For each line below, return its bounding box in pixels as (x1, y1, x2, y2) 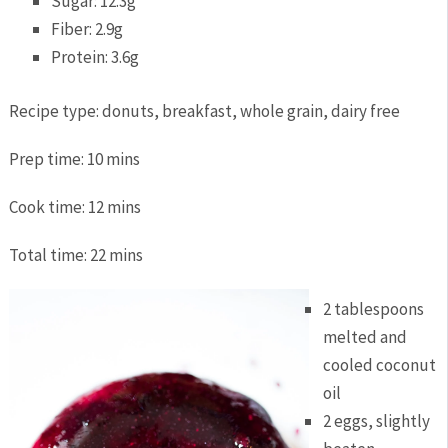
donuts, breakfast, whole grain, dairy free (101, 100, 400, 123)
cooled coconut (322, 353, 436, 376)
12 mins (87, 196, 141, 219)
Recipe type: (8, 100, 102, 123)
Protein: (51, 45, 112, 68)
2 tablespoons (322, 297, 424, 320)
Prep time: (8, 148, 87, 171)
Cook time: (8, 196, 88, 219)
